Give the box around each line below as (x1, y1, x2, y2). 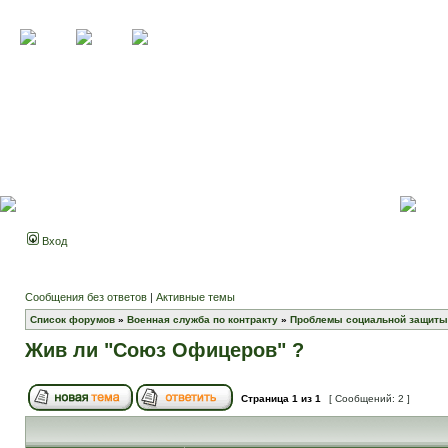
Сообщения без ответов (25, 291, 147, 303)
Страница (238, 393, 292, 404)
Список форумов (30, 314, 115, 325)
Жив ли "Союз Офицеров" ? (25, 339, 304, 361)
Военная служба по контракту (127, 314, 278, 325)
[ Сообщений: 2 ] (326, 393, 413, 404)
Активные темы (156, 291, 235, 303)
